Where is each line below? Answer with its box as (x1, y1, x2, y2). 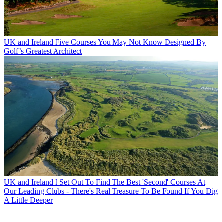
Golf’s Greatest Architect (4, 46, 82, 55)
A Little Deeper (4, 195, 53, 204)
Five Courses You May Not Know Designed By (55, 37, 206, 46)
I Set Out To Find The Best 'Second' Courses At (55, 177, 205, 186)
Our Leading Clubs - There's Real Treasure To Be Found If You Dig (4, 186, 218, 195)
